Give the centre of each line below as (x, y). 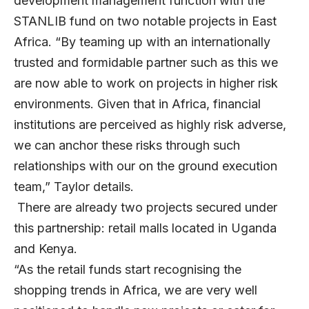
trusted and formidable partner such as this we (146, 63)
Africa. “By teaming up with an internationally (142, 42)
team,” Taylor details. (74, 187)
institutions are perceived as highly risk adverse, (150, 125)
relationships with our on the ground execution (146, 166)
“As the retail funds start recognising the (128, 270)
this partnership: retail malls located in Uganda (145, 228)
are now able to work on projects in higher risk (146, 83)
